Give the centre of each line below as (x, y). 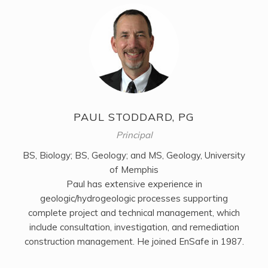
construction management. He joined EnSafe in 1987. (134, 242)
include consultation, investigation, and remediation (134, 227)
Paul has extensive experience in (134, 184)
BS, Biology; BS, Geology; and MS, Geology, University (134, 156)
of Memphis (134, 170)
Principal (134, 135)
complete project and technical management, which (134, 213)
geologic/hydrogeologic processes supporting (134, 199)
